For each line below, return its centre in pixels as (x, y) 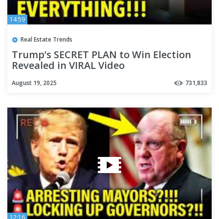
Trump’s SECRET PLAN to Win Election (101, 54)
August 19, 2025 (34, 83)
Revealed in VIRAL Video (68, 65)
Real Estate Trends (46, 39)
